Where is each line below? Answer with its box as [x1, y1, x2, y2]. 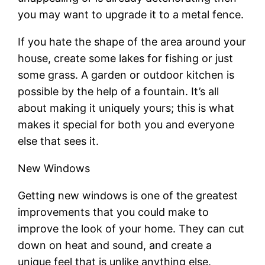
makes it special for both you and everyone [18, 118, 235, 131]
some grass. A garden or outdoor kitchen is [18, 68, 235, 81]
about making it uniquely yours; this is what [18, 101, 235, 114]
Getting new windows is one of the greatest [18, 189, 238, 202]
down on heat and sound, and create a [18, 238, 212, 251]
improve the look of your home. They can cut [18, 222, 245, 235]
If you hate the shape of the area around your [18, 35, 247, 48]
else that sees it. [18, 134, 99, 147]
